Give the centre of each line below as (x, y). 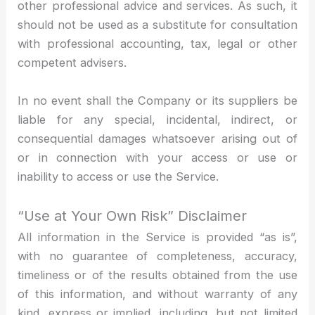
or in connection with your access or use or (157, 157)
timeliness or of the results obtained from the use (157, 275)
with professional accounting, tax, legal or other (157, 44)
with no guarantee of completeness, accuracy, (157, 256)
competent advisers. (72, 63)
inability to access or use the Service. (118, 176)
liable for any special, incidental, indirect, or (157, 119)
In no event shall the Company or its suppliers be (157, 100)
